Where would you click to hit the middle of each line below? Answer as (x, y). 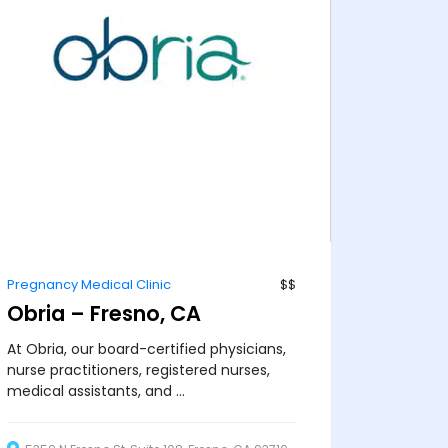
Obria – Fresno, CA (103, 314)
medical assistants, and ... (95, 391)
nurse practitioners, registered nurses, (138, 370)
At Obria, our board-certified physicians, (146, 349)
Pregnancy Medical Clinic (88, 285)
